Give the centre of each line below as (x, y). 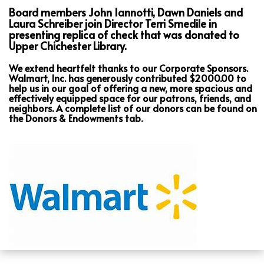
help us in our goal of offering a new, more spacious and (131, 88)
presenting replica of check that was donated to (124, 34)
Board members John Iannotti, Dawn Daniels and (126, 12)
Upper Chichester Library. (68, 46)
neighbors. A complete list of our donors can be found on (133, 108)
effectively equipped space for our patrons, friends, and (130, 98)
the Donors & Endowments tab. (76, 118)
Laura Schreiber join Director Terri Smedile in (113, 23)
